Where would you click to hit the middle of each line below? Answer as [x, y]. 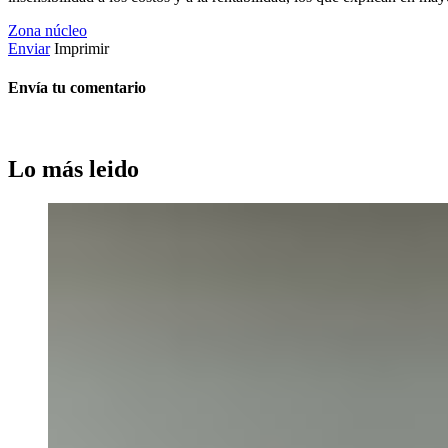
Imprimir [81, 48]
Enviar [29, 48]
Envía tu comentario [77, 87]
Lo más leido [73, 169]
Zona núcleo [47, 30]
